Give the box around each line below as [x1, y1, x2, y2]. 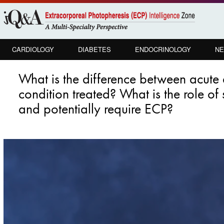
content [10, 30, 33, 40]
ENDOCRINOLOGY [135, 44, 191, 54]
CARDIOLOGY [12, 44, 54, 54]
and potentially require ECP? [18, 100, 173, 117]
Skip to [10, 10, 31, 20]
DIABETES [78, 44, 111, 54]
